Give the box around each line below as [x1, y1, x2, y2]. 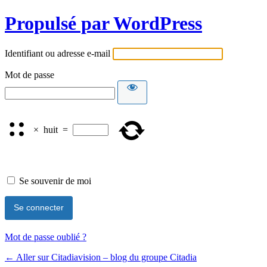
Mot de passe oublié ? [5, 231, 86, 242]
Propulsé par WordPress [5, 13, 202, 35]
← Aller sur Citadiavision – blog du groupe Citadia [5, 252, 197, 262]
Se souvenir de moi [19, 175, 91, 186]
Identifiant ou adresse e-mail [5, 48, 110, 58]
